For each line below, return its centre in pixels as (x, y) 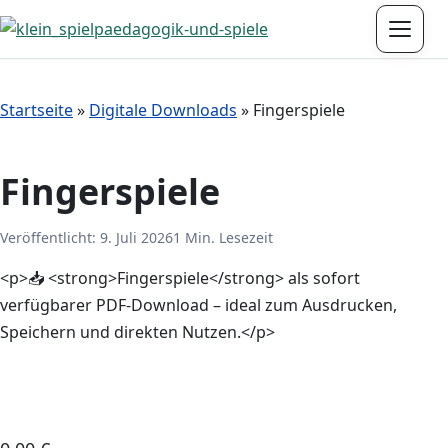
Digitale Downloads (163, 110)
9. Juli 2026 (136, 237)
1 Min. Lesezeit (223, 237)
